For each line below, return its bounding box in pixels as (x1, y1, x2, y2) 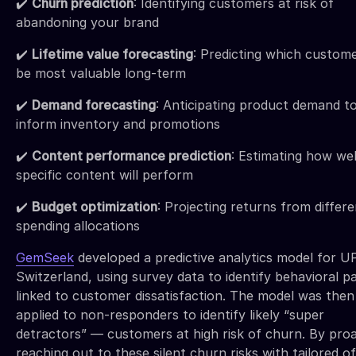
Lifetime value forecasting (32, 45, 193, 62)
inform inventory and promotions (16, 115, 220, 132)
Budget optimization (32, 198, 157, 215)
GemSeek (16, 249, 74, 265)
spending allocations (16, 217, 140, 234)
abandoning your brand (16, 14, 159, 30)
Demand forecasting (32, 96, 156, 113)
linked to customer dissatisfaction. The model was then (16, 287, 354, 304)
